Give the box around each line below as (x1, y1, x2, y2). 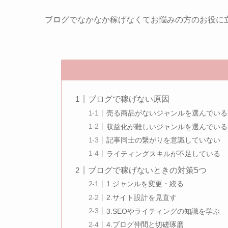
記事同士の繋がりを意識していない (106, 136, 221, 145)
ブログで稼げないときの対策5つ (88, 165, 207, 175)
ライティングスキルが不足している (106, 149, 221, 158)
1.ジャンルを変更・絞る (106, 180, 184, 188)
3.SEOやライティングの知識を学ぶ (106, 207, 220, 215)
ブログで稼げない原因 (88, 95, 170, 104)
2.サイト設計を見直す (106, 193, 177, 202)
